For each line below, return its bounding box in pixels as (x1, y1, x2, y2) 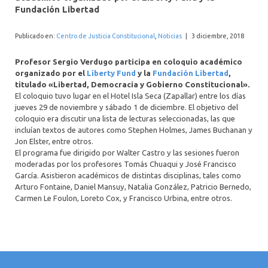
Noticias (158, 32, 182, 39)
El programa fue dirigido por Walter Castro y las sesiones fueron (15, 148, 239, 157)
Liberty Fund (87, 69, 136, 78)
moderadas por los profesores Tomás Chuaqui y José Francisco (15, 160, 236, 169)
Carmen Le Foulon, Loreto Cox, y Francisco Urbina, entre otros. (15, 194, 232, 203)
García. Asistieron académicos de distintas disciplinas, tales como (15, 171, 241, 180)
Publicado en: (15, 32, 56, 39)
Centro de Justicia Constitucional (56, 32, 155, 39)
